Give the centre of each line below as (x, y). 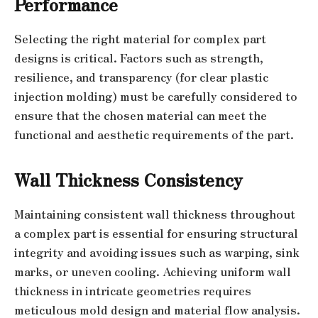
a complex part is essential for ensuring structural (156, 234)
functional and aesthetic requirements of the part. (154, 135)
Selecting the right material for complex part (140, 39)
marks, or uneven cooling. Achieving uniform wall (153, 272)
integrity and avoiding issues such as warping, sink (157, 253)
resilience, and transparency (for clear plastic (141, 77)
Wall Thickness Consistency (128, 180)
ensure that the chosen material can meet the (141, 116)
